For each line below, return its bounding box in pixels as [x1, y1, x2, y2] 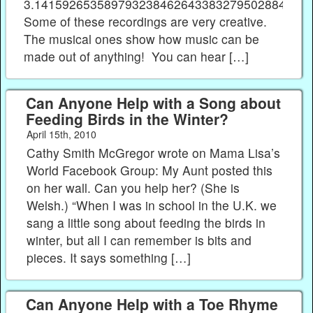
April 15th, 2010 [26, 126, 96, 141]
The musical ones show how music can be [24, 29, 259, 48]
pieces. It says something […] [27, 249, 191, 267]
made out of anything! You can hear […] [24, 47, 249, 65]
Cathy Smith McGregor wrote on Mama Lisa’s [27, 144, 281, 162]
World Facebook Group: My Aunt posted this [27, 161, 273, 180]
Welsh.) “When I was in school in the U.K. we [27, 196, 277, 214]
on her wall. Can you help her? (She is [27, 179, 240, 197]
